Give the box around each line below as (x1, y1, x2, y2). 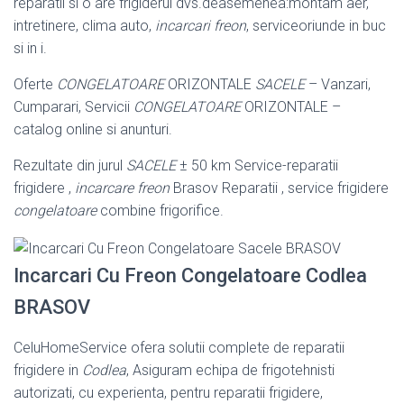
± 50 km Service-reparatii (176, 157, 338, 175)
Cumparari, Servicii (14, 98, 133, 116)
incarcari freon (155, 17, 246, 35)
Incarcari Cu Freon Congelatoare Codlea (14, 263, 367, 287)
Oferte (14, 76, 57, 94)
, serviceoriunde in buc (246, 17, 386, 35)
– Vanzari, (305, 76, 371, 94)
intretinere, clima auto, (14, 17, 155, 35)
